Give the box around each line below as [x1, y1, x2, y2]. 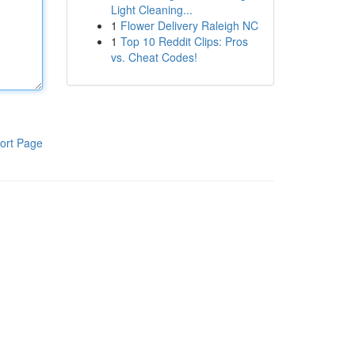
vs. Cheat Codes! [110, 49, 197, 65]
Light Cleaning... [110, 2, 193, 17]
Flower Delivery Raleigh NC [120, 17, 258, 33]
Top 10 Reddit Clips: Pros [120, 33, 248, 49]
